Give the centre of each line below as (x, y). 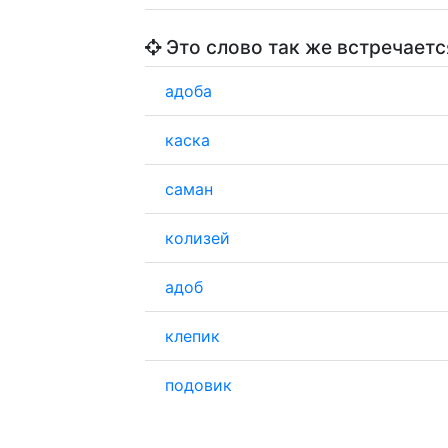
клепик (192, 335)
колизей (197, 237)
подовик (198, 384)
